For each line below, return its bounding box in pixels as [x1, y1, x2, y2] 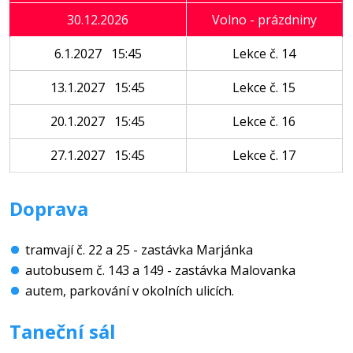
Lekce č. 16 [232, 113, 296, 130]
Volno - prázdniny [211, 11, 317, 28]
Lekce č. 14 [232, 45, 296, 62]
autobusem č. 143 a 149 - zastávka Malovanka [24, 262, 295, 279]
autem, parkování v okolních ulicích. [24, 282, 234, 299]
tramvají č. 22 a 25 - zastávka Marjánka [24, 241, 253, 258]
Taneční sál [9, 318, 116, 344]
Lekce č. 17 [232, 147, 296, 164]
